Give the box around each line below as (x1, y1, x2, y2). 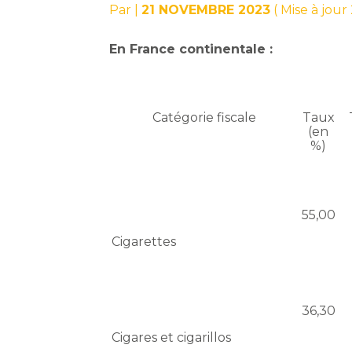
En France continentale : (109, 42, 273, 57)
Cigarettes (112, 234, 177, 250)
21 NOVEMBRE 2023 (141, 2, 271, 18)
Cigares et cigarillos (112, 330, 232, 346)
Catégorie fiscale (152, 110, 257, 126)
